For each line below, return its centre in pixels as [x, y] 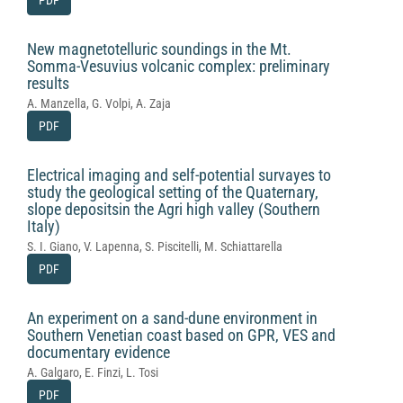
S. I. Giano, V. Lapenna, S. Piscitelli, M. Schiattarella [155, 246]
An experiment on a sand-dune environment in [172, 318]
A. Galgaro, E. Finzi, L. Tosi [93, 372]
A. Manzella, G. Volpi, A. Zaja [99, 103]
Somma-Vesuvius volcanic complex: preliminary [179, 66]
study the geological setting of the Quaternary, [173, 192]
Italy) [44, 226]
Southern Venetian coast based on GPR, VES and [181, 335]
